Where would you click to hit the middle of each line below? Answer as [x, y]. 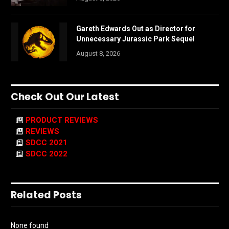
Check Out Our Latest [65, 97]
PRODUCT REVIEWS [62, 120]
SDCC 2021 [47, 143]
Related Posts [46, 195]
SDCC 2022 [47, 154]
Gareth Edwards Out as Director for [136, 29]
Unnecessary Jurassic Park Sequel [135, 39]
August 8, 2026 [98, 54]
